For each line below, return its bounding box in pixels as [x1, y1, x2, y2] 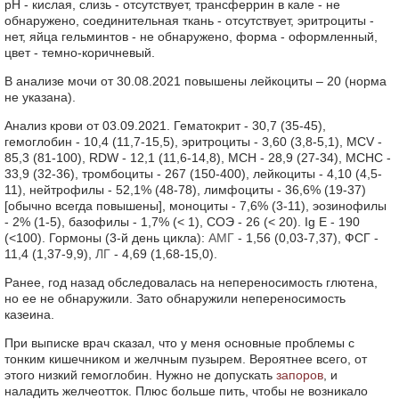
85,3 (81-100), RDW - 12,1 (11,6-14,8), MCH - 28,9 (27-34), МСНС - [4, 151, 391, 165]
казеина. [4, 307, 54, 322]
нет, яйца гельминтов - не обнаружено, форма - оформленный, [4, 29, 378, 44]
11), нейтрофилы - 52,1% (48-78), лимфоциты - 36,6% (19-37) [4, 183, 366, 197]
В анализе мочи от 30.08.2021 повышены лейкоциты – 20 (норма [4, 74, 387, 88]
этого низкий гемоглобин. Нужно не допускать [4, 368, 276, 382]
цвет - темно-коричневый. [4, 45, 155, 60]
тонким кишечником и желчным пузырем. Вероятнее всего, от [4, 352, 367, 366]
